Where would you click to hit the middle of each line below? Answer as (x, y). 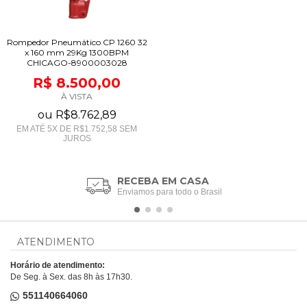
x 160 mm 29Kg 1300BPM (77, 52)
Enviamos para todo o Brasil (170, 192)
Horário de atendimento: (58, 265)
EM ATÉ (32, 128)
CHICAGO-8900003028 (77, 62)
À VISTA (77, 96)
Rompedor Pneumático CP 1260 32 (77, 42)
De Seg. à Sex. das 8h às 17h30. (71, 277)
